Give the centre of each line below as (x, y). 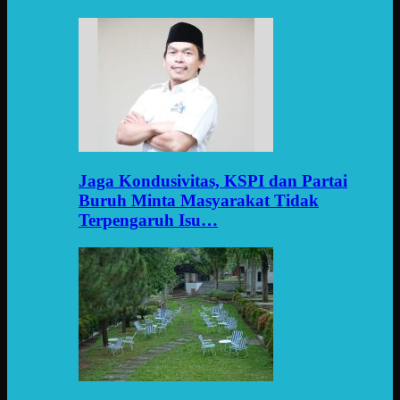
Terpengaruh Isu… (148, 221)
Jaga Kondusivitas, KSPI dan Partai (213, 181)
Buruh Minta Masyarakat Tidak (199, 201)
